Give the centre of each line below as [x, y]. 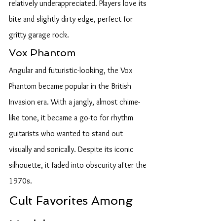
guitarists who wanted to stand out [67, 133]
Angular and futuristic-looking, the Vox [72, 70]
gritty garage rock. [39, 35]
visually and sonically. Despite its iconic [72, 149]
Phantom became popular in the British [71, 86]
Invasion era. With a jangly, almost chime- [74, 102]
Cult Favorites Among [73, 201]
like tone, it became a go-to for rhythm [72, 118]
